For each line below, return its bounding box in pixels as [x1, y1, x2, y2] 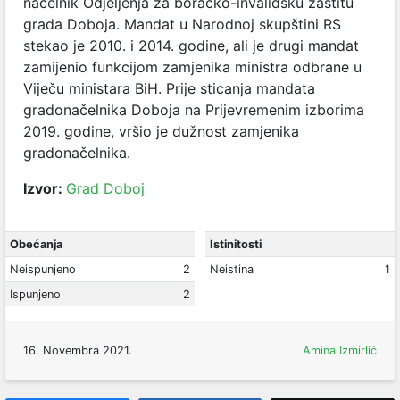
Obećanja [9, 237, 62, 251]
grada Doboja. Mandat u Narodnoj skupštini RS [23, 15, 341, 33]
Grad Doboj [66, 179, 145, 197]
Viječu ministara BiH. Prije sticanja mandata [23, 79, 315, 97]
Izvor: [23, 179, 66, 197]
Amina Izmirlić [303, 344, 377, 357]
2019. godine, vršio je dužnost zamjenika [23, 122, 299, 140]
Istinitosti [209, 237, 262, 251]
